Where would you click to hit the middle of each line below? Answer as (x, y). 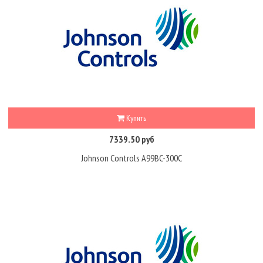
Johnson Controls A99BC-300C (131, 158)
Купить (135, 118)
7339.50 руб (131, 139)
